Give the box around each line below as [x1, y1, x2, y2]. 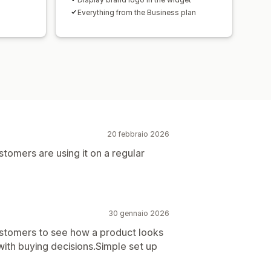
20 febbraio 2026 [107, 129, 169, 139]
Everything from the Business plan [77, 7, 196, 17]
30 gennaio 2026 [108, 208, 169, 218]
